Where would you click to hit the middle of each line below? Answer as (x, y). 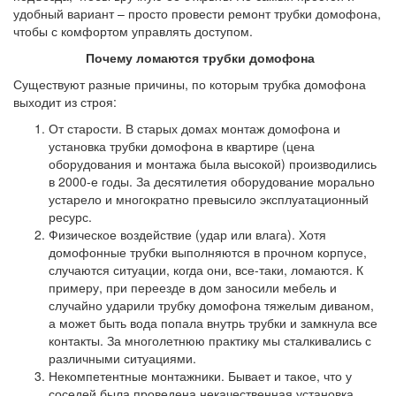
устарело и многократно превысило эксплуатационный (209, 199)
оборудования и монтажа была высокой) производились (213, 164)
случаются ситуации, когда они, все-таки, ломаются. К (206, 270)
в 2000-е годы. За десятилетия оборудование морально (212, 181)
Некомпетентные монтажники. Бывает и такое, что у (200, 376)
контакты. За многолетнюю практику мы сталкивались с (210, 340)
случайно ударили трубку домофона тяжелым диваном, (211, 305)
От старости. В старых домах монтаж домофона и (194, 128)
